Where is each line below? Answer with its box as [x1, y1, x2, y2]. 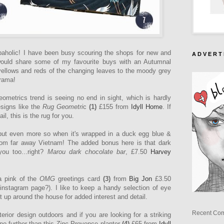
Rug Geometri [42, 103, 83, 111]
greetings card [55, 175, 103, 183]
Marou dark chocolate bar [47, 148, 125, 156]
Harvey [150, 148, 171, 156]
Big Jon [129, 175, 152, 183]
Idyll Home [131, 103, 162, 111]
